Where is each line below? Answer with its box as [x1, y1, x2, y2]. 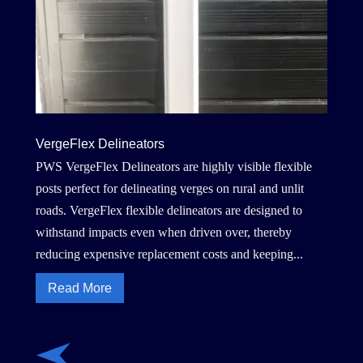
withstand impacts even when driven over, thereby [35, 224, 292, 239]
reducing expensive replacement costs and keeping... [35, 246, 303, 261]
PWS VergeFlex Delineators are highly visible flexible [35, 159, 312, 173]
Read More [47, 280, 112, 295]
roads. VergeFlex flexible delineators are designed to [35, 203, 302, 217]
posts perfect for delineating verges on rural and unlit [35, 181, 304, 195]
